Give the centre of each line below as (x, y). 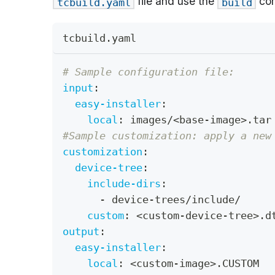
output (81, 231)
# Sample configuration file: (149, 72)
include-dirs (124, 183)
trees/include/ (198, 199)
